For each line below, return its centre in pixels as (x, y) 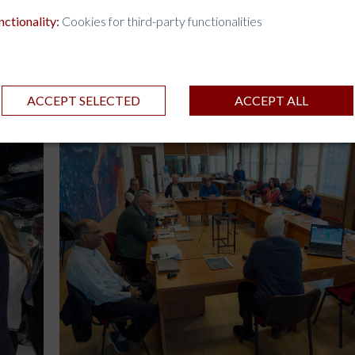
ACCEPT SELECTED (84, 100)
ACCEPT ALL (271, 100)
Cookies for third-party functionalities (161, 21)
